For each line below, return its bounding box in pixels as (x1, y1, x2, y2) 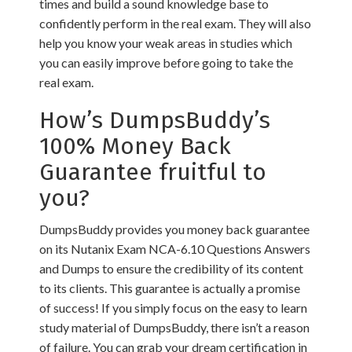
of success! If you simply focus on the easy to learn (39, 300, 307, 316)
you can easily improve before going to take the (39, 55, 293, 71)
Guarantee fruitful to (39, 158, 266, 187)
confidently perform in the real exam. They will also (39, 16, 311, 31)
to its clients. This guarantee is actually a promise (39, 280, 300, 296)
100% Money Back (39, 132, 231, 161)
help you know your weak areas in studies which (39, 35, 292, 51)
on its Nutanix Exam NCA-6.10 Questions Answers (39, 241, 310, 257)
